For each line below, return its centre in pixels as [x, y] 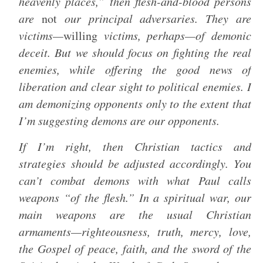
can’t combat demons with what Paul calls [135, 180]
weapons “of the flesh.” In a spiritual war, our [135, 197]
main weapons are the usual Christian [135, 214]
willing [80, 36]
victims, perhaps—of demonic [174, 35]
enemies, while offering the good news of [135, 69]
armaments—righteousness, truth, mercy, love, [135, 231]
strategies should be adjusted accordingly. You [135, 163]
